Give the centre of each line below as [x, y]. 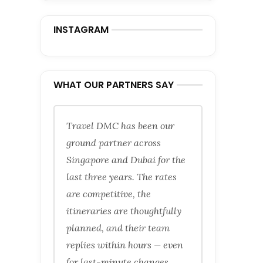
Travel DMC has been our [120, 126]
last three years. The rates [122, 177]
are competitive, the [109, 194]
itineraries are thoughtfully [124, 211]
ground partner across [114, 143]
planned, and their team [118, 228]
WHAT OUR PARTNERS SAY [114, 85]
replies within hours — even [125, 245]
